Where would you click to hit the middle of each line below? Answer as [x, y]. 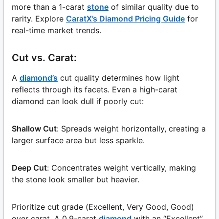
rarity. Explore [38, 19]
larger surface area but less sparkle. [78, 141]
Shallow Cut [34, 129]
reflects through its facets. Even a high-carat [95, 90]
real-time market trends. [56, 31]
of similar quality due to [155, 7]
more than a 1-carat [48, 7]
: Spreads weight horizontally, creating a [131, 129]
